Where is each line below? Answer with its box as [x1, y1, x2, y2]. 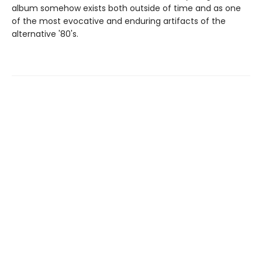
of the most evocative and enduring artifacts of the [12, 15, 226, 27]
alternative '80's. [12, 28, 78, 40]
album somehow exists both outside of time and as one [12, 2, 241, 15]
